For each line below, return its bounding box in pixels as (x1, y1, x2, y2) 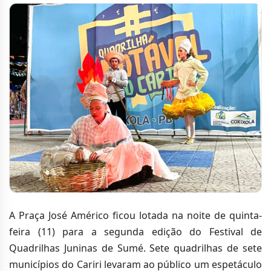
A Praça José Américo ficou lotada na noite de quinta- (9, 209, 262, 223)
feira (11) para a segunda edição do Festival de (9, 225, 262, 239)
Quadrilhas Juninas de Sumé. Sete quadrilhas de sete (9, 241, 262, 255)
